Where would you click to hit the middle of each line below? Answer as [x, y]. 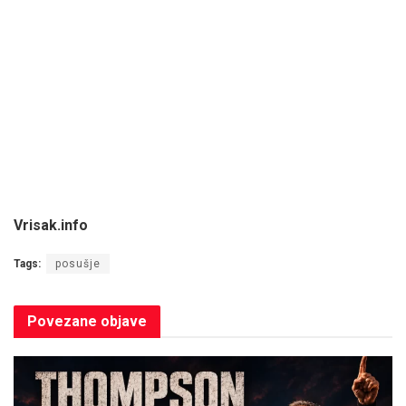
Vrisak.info [51, 226]
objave [122, 322]
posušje [78, 264]
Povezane [62, 322]
